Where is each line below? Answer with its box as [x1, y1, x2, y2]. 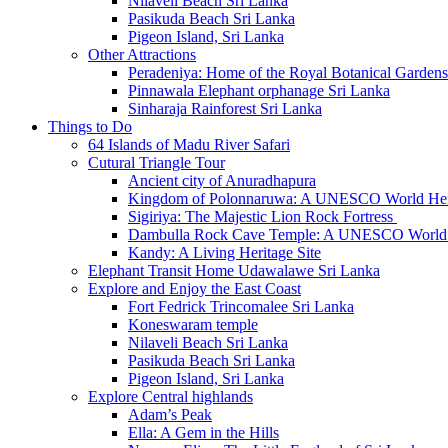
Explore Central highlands [88, 388, 253, 405]
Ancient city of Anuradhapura [128, 172, 316, 189]
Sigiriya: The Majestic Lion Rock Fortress [128, 208, 397, 225]
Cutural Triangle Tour [88, 154, 225, 171]
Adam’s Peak [128, 406, 212, 423]
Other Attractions [88, 46, 196, 63]
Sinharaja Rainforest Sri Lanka [128, 100, 322, 117]
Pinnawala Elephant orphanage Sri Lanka [128, 82, 390, 99]
